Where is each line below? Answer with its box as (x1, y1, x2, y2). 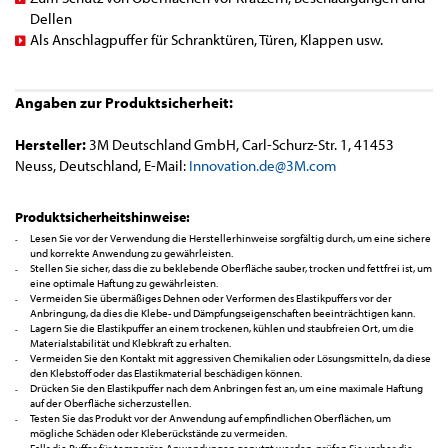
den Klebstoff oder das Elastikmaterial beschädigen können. (30, 366, 302, 381)
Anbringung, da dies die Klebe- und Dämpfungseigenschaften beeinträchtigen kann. (30, 306, 415, 321)
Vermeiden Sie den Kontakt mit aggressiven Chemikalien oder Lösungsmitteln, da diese (30, 351, 431, 366)
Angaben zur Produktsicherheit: (15, 93, 233, 113)
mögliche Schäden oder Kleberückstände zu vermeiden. (30, 426, 287, 441)
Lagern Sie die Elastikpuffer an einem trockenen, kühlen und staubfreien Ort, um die (30, 321, 414, 336)
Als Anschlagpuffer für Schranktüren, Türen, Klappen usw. (30, 30, 383, 50)
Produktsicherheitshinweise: (15, 208, 190, 226)
